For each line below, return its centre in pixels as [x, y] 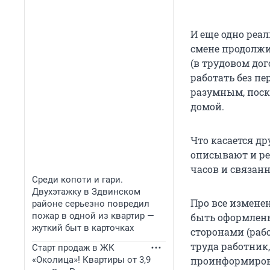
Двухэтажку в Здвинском [86, 192]
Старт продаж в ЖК [73, 248]
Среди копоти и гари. [77, 180]
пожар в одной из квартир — [93, 216]
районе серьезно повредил [91, 204]
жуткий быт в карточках [83, 228]
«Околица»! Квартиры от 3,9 [91, 260]
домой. [207, 107]
